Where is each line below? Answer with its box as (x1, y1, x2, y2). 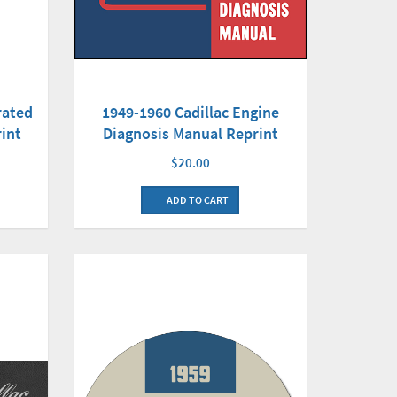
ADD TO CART (165, 192, 230, 206)
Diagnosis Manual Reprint (102, 122, 278, 144)
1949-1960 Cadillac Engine (101, 101, 279, 122)
